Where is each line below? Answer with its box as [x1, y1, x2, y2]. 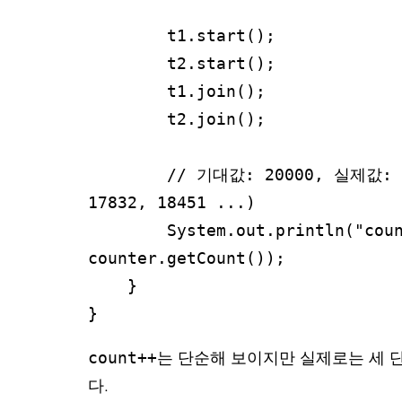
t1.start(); [88, 25, 167, 45]
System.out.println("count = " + [88, 220, 167, 240]
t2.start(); [88, 53, 167, 73]
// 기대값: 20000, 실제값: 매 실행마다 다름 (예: [88, 164, 167, 184]
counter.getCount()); [88, 248, 285, 267]
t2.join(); [88, 109, 167, 128]
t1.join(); [88, 81, 167, 100]
